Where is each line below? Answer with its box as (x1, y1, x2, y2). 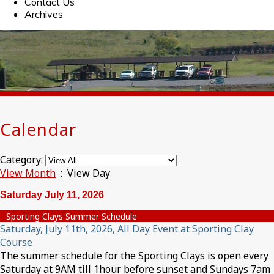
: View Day (56, 166, 110, 180)
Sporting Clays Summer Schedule (6, 210, 137, 222)
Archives (24, 8, 63, 20)
